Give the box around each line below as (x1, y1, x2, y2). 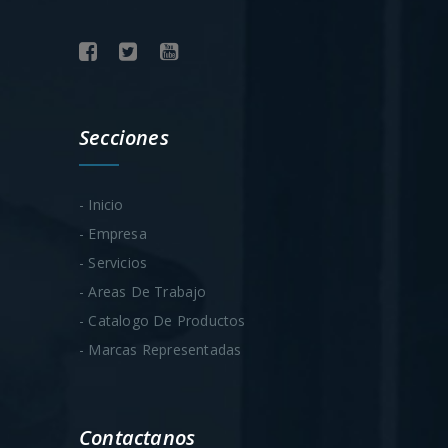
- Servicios (79, 252, 148, 272)
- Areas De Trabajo (79, 281, 207, 301)
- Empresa (79, 223, 147, 243)
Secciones (79, 123, 169, 151)
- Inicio (79, 194, 124, 214)
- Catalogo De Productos (79, 310, 246, 330)
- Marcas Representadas (79, 339, 242, 359)
